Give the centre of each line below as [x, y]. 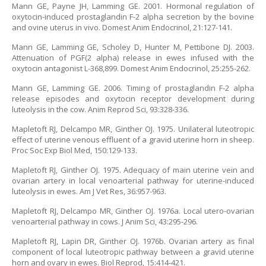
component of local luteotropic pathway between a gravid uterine [133, 252]
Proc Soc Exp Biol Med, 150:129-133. [75, 150]
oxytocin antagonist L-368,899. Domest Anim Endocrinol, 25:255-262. [131, 68]
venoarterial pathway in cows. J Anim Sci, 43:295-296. [105, 221]
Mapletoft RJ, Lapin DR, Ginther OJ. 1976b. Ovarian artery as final [133, 241]
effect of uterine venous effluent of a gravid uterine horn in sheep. [133, 140]
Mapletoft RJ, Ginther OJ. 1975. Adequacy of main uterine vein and [133, 170]
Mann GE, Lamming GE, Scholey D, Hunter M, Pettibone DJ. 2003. [133, 47]
